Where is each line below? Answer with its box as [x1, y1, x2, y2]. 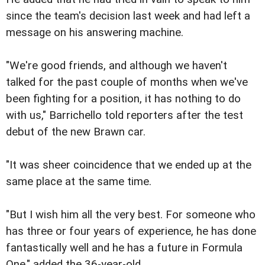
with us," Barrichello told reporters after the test [6, 109, 243, 122]
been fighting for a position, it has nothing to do [6, 92, 241, 106]
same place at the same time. [6, 175, 151, 189]
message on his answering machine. [6, 26, 183, 40]
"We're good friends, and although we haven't [6, 59, 227, 73]
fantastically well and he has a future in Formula [6, 241, 243, 255]
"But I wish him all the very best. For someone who [6, 208, 256, 222]
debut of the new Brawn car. [6, 125, 146, 139]
